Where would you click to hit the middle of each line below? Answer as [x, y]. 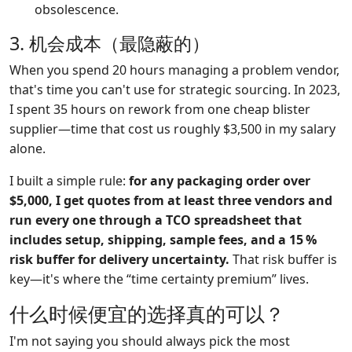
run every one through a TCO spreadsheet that [156, 220]
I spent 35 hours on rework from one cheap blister [160, 109]
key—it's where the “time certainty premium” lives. [159, 279]
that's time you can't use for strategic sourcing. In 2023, [175, 90]
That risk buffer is [283, 259]
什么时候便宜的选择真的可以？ [147, 313]
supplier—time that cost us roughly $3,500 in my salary [172, 129]
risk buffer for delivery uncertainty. [119, 259]
